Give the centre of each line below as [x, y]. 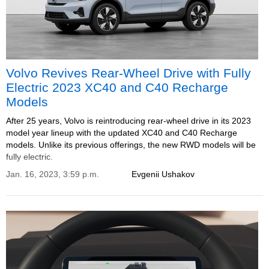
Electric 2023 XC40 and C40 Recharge [117, 87]
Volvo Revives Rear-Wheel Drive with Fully [128, 73]
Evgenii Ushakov [163, 174]
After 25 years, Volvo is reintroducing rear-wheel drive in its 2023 [128, 121]
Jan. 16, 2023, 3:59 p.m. [53, 174]
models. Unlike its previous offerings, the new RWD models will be [131, 145]
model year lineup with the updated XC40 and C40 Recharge [122, 133]
